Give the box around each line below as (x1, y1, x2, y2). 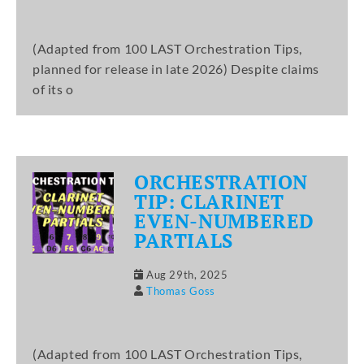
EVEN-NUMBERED (134, 207, 315, 234)
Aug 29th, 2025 (146, 267, 228, 281)
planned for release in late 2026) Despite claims (32, 60, 319, 76)
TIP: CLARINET (134, 188, 285, 214)
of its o (32, 80, 74, 97)
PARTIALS (134, 227, 233, 253)
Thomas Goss (146, 284, 215, 297)
